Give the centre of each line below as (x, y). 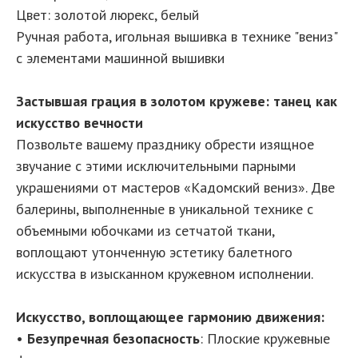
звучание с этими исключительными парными (156, 165)
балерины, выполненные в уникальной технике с (165, 209)
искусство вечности (80, 122)
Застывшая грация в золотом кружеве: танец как (177, 101)
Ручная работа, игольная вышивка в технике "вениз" (177, 36)
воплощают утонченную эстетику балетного (154, 252)
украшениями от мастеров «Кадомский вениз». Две (175, 187)
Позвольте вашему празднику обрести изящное (165, 144)
